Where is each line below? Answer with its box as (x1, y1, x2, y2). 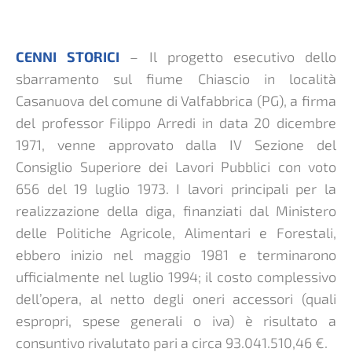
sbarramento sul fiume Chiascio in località (16, 69, 336, 87)
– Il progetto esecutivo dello (119, 47, 337, 65)
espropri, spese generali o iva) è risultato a (16, 311, 336, 329)
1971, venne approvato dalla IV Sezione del (16, 135, 336, 153)
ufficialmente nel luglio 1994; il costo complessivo (16, 267, 336, 285)
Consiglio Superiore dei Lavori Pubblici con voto (16, 157, 336, 175)
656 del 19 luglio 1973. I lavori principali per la (16, 179, 336, 197)
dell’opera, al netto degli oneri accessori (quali (16, 289, 336, 307)
